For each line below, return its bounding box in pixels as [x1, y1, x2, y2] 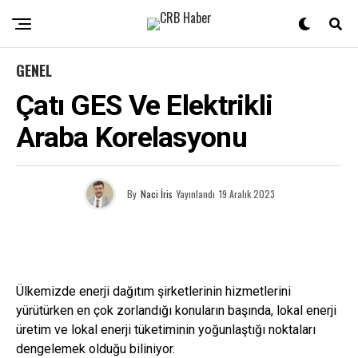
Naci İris [140, 187, 173, 201]
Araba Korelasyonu [16, 121, 247, 154]
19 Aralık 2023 [218, 187, 275, 201]
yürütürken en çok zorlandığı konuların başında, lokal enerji [16, 303, 336, 318]
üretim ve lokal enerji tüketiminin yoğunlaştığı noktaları [16, 322, 316, 337]
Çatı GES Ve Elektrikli [16, 89, 273, 122]
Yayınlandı [176, 187, 215, 201]
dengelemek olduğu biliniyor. [16, 341, 175, 356]
